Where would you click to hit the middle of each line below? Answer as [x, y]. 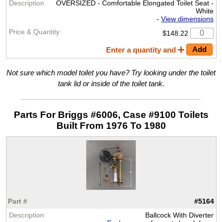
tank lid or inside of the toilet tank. [111, 83]
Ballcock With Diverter [179, 215]
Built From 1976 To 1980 [111, 125]
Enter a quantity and [142, 50]
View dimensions [187, 19]
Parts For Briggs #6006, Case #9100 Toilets [111, 114]
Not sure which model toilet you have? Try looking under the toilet [111, 72]
